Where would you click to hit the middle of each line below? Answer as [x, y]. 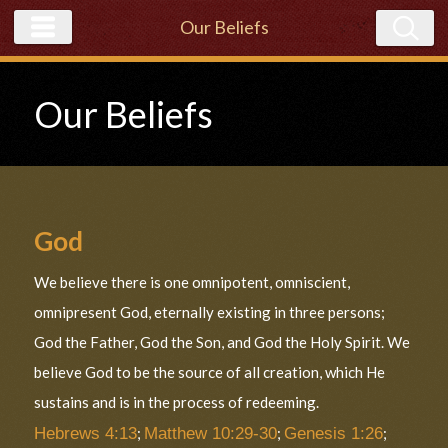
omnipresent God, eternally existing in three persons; [210, 312]
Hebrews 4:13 [86, 433]
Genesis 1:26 [334, 433]
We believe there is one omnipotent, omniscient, [192, 282]
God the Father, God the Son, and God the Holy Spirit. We [222, 342]
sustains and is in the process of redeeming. [177, 402]
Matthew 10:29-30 [211, 433]
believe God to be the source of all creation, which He [210, 372]
